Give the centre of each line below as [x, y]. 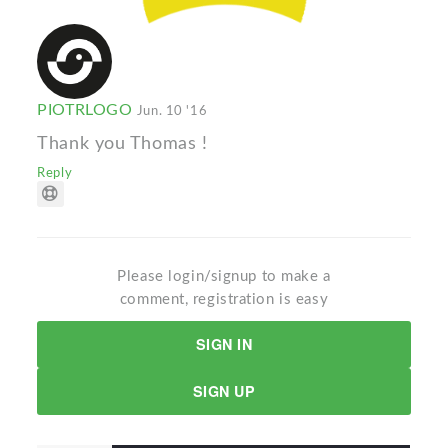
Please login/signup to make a [224, 277]
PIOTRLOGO [87, 110]
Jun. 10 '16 [172, 111]
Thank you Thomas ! [122, 144]
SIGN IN [224, 344]
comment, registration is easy [224, 300]
